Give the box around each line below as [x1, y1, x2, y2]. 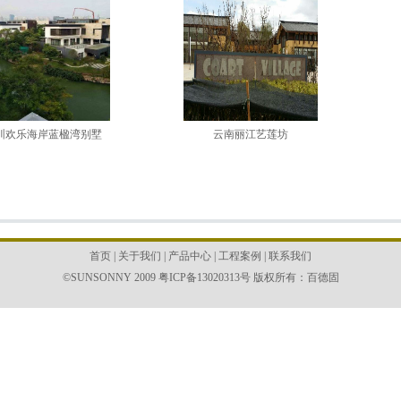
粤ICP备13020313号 [158, 271, 251, 284]
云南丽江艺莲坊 [213, 128, 288, 141]
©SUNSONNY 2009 [62, 271, 158, 284]
